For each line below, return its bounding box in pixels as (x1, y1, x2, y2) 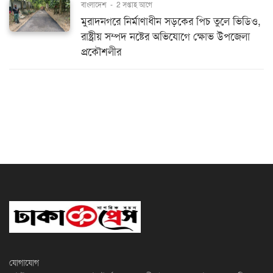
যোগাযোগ (9, 257, 39, 268)
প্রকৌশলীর (81, 45, 121, 58)
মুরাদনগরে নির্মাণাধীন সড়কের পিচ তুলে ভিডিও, (81, 15, 261, 28)
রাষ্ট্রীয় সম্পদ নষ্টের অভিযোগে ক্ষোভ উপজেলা (81, 30, 250, 43)
